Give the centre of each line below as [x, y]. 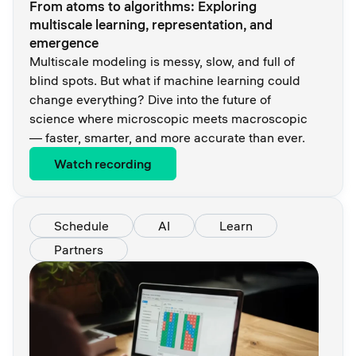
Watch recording [103, 163]
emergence [64, 42]
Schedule [81, 225]
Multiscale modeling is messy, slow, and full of [162, 61]
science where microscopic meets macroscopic [168, 118]
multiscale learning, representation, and [151, 24]
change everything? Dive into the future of [150, 99]
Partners [79, 249]
